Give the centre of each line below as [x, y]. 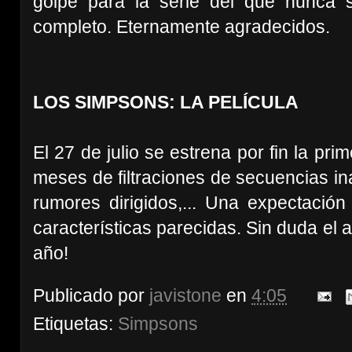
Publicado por [91, 295]
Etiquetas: [75, 323]
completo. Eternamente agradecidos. [181, 27]
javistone [185, 295]
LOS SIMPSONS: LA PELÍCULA [166, 102]
